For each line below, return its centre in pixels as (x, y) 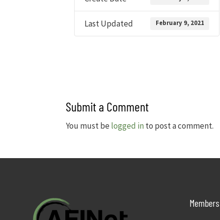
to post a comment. (179, 126)
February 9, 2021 (180, 23)
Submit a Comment (108, 107)
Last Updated (109, 24)
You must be (89, 126)
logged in (128, 126)
